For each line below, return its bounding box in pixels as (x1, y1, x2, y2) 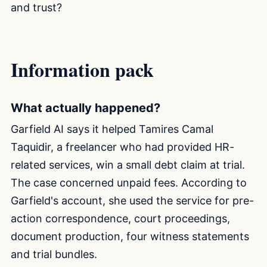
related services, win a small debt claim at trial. (11, 158, 245, 171)
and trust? (11, 1, 62, 14)
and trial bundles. (11, 247, 97, 260)
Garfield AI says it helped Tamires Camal (11, 122, 213, 135)
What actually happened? (11, 100, 160, 115)
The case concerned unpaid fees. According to (11, 176, 247, 189)
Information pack (11, 55, 154, 83)
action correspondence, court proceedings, (11, 212, 230, 225)
